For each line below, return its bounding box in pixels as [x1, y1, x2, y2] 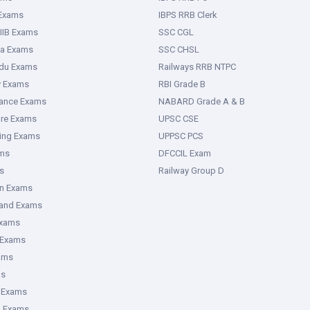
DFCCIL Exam [158, 148, 211, 158]
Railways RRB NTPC [158, 62, 236, 72]
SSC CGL [158, 27, 194, 37]
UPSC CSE [158, 113, 199, 124]
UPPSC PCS [158, 131, 203, 141]
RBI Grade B [158, 79, 206, 89]
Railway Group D [158, 165, 224, 176]
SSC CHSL [158, 44, 199, 55]
